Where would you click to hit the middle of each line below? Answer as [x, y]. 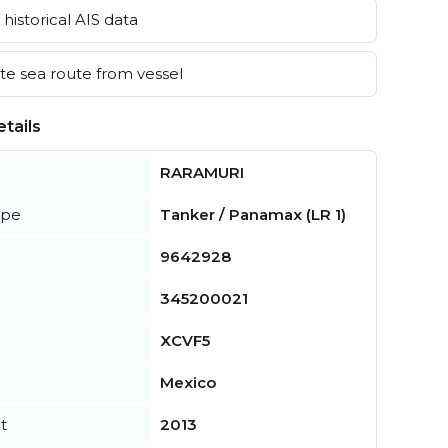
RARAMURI [202, 172]
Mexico [188, 382]
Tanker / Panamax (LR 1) [253, 214]
